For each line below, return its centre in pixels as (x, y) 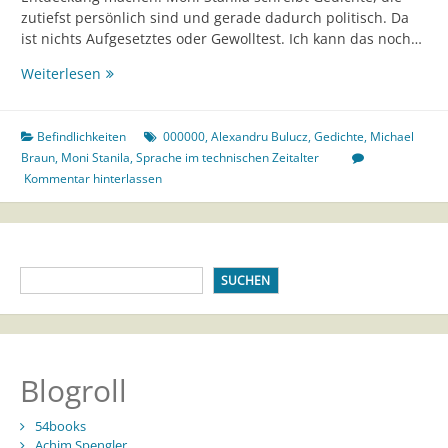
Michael (392, 137)
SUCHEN (246, 280)
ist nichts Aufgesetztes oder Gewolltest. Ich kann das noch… (221, 39)
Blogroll (73, 391)
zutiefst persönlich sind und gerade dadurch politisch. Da (215, 18)
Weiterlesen (61, 74)
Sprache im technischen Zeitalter (227, 158)
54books (60, 426)
